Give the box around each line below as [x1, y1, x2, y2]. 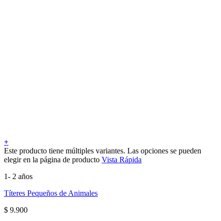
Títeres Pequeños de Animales [4, 188, 98, 197]
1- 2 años [4, 172, 33, 181]
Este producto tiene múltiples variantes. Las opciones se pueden [4, 146, 201, 155]
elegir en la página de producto [4, 155, 102, 164]
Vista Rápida [102, 155, 142, 164]
